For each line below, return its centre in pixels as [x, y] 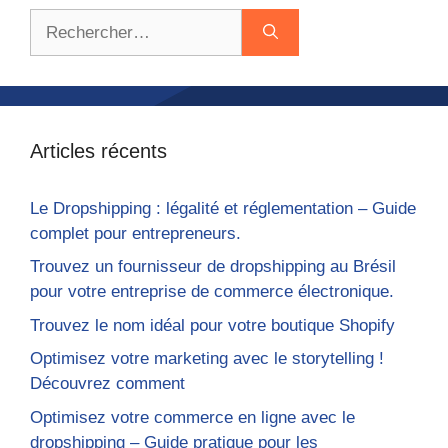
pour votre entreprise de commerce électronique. [212, 292]
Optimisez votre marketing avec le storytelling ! [207, 359]
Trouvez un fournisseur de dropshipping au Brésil [213, 267]
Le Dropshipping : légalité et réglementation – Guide [223, 208]
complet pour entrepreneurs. [135, 233]
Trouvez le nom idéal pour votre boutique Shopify [212, 325]
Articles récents [98, 150]
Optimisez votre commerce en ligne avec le [192, 417]
